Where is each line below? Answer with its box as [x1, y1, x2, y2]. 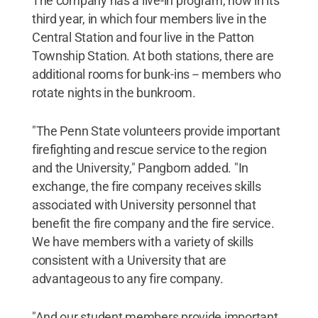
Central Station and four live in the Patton [31, 30, 255, 45]
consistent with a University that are [31, 253, 226, 268]
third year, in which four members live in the [31, 11, 267, 26]
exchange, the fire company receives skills [31, 179, 261, 194]
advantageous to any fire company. [31, 271, 224, 286]
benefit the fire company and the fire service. [31, 216, 275, 231]
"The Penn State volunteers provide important [31, 124, 280, 138]
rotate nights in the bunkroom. [31, 85, 196, 100]
